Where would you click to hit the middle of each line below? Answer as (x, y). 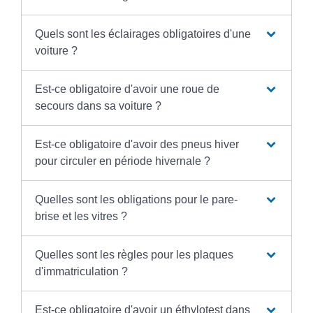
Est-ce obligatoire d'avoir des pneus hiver (137, 144)
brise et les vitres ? (81, 216)
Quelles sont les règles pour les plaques (134, 254)
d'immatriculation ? (81, 271)
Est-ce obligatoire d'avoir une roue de (127, 89)
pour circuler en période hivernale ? (122, 161)
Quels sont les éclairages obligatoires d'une (143, 34)
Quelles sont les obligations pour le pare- (136, 199)
